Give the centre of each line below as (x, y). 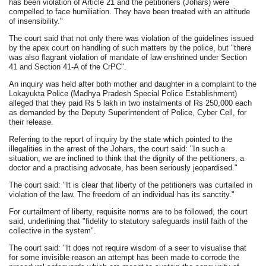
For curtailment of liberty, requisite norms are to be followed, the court (129, 212)
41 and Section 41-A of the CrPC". (68, 67)
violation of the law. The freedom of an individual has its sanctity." (122, 194)
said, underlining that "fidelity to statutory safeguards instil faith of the (129, 221)
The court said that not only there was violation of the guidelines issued (132, 38)
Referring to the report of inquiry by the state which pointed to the (121, 139)
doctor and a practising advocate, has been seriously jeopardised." (123, 168)
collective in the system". (53, 231)
